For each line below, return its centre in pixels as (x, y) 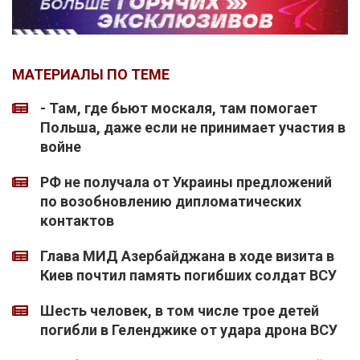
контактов (77, 221)
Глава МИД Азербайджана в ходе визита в (187, 256)
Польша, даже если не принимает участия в (193, 128)
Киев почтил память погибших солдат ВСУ (188, 276)
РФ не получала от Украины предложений (186, 182)
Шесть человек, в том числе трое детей (180, 311)
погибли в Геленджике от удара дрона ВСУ (189, 330)
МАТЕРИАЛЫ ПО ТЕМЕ (91, 75)
